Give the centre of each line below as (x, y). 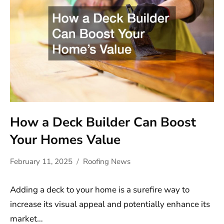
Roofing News (107, 161)
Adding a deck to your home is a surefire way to (100, 189)
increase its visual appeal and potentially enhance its (110, 204)
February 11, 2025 (41, 161)
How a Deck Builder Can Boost (103, 122)
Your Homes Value (65, 139)
